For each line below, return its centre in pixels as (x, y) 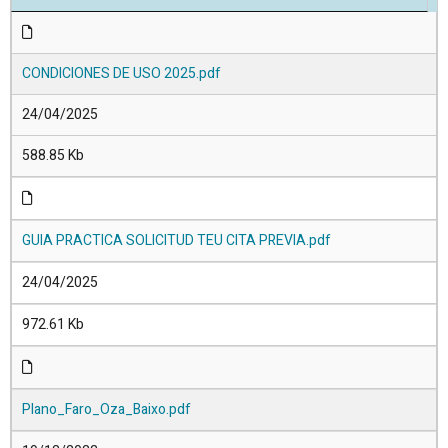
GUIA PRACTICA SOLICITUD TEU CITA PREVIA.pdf (176, 240)
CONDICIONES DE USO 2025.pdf (121, 73)
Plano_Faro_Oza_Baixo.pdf (106, 409)
